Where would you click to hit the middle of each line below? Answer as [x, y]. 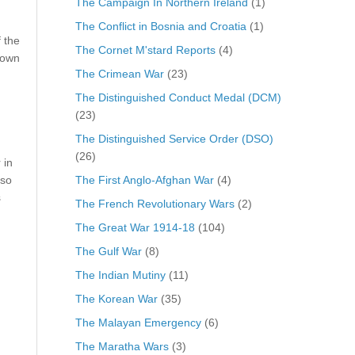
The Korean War [116, 298]
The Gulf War [108, 251]
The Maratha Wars [122, 346]
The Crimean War [119, 73]
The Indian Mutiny [120, 275]
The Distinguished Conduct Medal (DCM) [178, 97]
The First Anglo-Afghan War [144, 179]
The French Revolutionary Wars [155, 203]
